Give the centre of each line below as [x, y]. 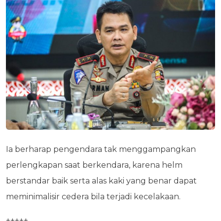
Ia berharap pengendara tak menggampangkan [101, 149]
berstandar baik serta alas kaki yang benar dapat [101, 181]
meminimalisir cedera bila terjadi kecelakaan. [93, 196]
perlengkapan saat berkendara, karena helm [94, 165]
